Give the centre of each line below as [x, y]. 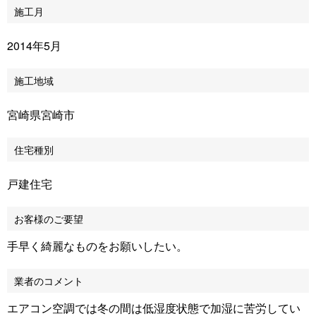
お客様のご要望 [49, 219]
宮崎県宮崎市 [41, 115]
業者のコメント [49, 281]
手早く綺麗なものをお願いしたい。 [97, 246]
